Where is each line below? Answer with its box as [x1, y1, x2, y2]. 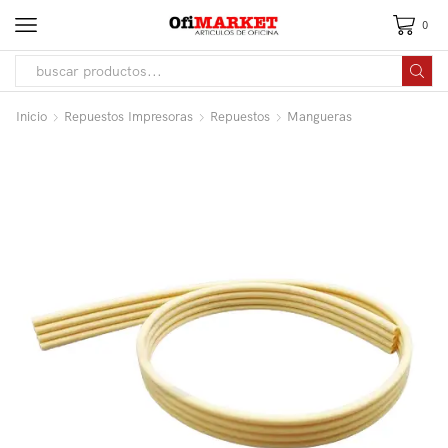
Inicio [16, 108, 47, 124]
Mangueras [287, 108, 352, 124]
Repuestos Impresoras [64, 108, 193, 124]
